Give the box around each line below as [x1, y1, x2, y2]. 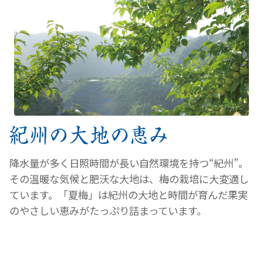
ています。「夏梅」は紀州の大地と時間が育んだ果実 [9, 187, 248, 203]
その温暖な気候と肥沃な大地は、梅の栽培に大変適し [9, 171, 249, 187]
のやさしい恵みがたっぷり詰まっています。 [9, 203, 207, 218]
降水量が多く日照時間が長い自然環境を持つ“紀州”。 [9, 156, 248, 171]
